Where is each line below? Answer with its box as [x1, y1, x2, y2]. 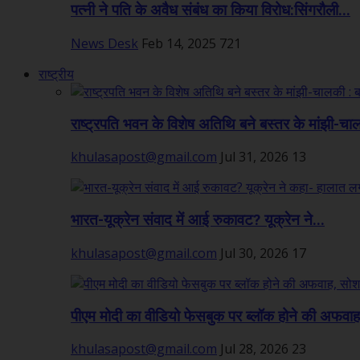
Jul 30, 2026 [220, 243, 288, 262]
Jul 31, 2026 [220, 148, 288, 166]
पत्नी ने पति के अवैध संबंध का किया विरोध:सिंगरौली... [71, 2, 350, 20]
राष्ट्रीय [39, 65, 74, 83]
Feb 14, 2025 [141, 35, 216, 52]
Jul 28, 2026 [220, 340, 288, 358]
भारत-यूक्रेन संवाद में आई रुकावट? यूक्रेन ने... [71, 211, 325, 230]
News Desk [71, 35, 138, 52]
